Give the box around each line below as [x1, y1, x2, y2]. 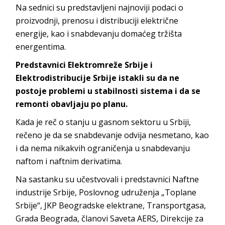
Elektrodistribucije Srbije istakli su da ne [16, 72, 180, 83]
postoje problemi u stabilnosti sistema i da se [16, 85, 201, 96]
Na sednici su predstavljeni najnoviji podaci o [16, 2, 184, 13]
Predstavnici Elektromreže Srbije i [16, 59, 153, 70]
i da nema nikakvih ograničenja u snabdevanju [16, 142, 190, 154]
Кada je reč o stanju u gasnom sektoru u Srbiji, [16, 116, 191, 128]
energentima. [16, 41, 66, 52]
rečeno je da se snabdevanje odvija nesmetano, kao [16, 129, 209, 141]
